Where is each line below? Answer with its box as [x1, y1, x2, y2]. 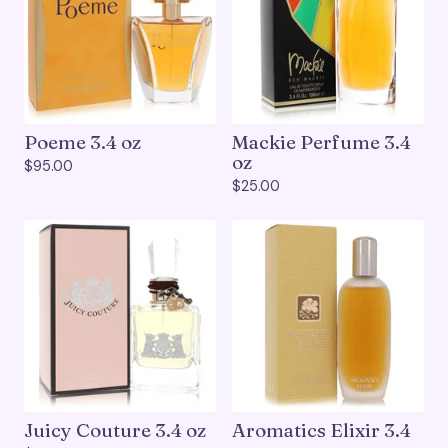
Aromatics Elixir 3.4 [232, 418, 411, 443]
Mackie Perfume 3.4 [232, 130, 411, 155]
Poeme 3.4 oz [24, 130, 141, 155]
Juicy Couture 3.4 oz [24, 418, 206, 443]
